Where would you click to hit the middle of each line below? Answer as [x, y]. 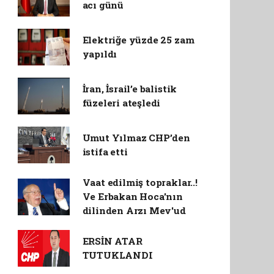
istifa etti [105, 152]
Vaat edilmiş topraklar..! [140, 182]
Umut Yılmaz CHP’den [136, 138]
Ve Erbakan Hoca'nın [132, 196]
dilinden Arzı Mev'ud [134, 210]
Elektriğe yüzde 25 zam [138, 40]
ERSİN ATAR [112, 241]
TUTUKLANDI [117, 255]
